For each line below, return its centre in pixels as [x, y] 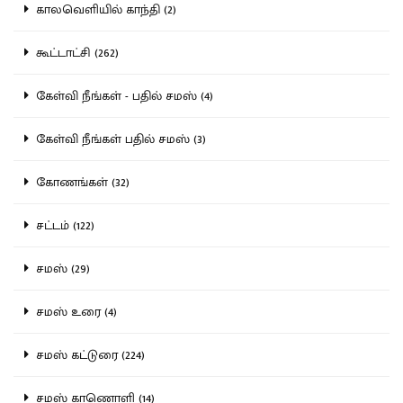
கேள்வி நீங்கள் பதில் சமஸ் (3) [117, 139]
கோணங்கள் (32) [79, 182]
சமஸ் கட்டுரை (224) [87, 354]
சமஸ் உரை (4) [73, 311]
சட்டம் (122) [62, 225]
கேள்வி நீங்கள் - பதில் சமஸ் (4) [121, 95]
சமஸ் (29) [59, 268]
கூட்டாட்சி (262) [74, 52]
